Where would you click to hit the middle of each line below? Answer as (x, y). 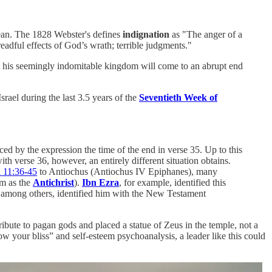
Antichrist (53, 182)
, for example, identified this (172, 182)
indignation (146, 34)
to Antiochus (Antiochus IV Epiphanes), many (127, 171)
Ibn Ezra (100, 182)
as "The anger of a (206, 34)
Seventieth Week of (178, 97)
